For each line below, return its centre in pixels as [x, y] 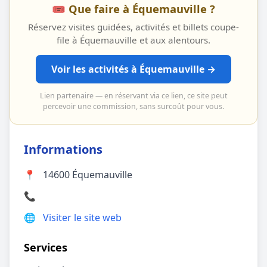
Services [46, 247]
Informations [63, 149]
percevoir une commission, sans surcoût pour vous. [133, 106]
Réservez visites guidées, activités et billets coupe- [133, 27]
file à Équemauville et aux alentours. [133, 40]
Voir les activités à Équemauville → [133, 69]
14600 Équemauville [88, 175]
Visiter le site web [82, 218]
